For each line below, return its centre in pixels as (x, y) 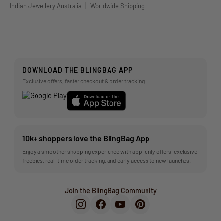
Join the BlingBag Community (110, 191)
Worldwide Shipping (117, 6)
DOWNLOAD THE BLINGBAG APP (77, 70)
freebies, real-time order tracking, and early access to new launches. (107, 161)
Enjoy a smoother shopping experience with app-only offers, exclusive (110, 152)
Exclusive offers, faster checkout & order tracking (83, 81)
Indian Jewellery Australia (46, 6)
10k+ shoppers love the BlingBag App (86, 138)
